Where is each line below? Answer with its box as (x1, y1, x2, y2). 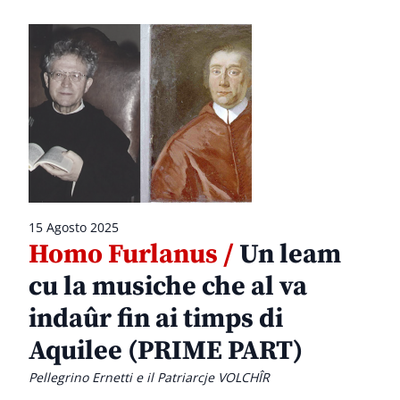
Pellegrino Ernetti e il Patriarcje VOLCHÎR (29, 369, 270, 387)
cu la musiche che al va (29, 270, 307, 304)
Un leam (234, 237, 341, 272)
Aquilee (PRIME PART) (29, 334, 303, 369)
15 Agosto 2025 (29, 219, 119, 237)
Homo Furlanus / (29, 237, 234, 272)
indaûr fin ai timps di (29, 302, 283, 337)
